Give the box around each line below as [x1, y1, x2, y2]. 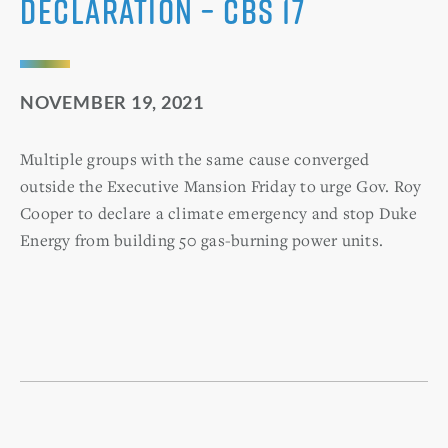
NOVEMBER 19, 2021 [20, 90, 204, 113]
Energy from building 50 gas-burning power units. [20, 228, 383, 251]
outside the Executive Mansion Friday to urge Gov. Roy [20, 174, 422, 197]
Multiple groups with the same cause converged [20, 147, 370, 170]
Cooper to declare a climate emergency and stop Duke [20, 201, 417, 224]
